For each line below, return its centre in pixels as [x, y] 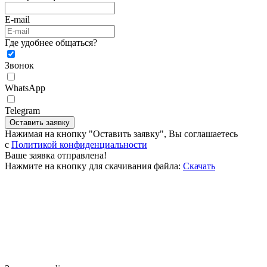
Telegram [22, 111]
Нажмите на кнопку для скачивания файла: [93, 166]
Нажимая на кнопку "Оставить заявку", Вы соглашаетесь [121, 134]
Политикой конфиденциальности [79, 145]
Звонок [19, 66]
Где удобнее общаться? [51, 43]
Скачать [199, 166]
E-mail [17, 20]
